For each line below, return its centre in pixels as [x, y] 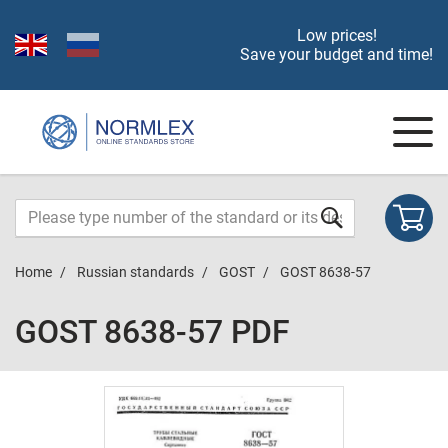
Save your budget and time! [336, 54]
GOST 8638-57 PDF [152, 332]
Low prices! [336, 35]
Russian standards [135, 272]
